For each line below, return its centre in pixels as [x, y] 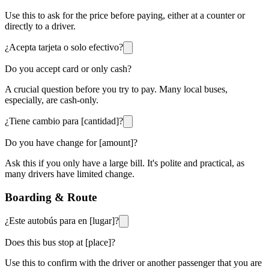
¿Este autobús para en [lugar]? [62, 221]
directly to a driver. [40, 26]
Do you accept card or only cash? [68, 68]
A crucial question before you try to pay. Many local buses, [116, 89]
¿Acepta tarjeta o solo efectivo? [64, 47]
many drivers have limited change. [70, 174]
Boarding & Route [51, 197]
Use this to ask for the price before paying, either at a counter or [125, 15]
